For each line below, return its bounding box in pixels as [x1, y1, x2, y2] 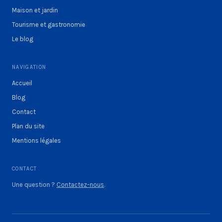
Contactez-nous [56, 180, 104, 188]
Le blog [12, 35, 33, 43]
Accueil [12, 79, 32, 87]
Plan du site [12, 122, 45, 130]
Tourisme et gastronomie [12, 20, 85, 28]
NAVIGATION [12, 63, 47, 70]
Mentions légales [12, 136, 61, 144]
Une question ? [12, 180, 56, 188]
